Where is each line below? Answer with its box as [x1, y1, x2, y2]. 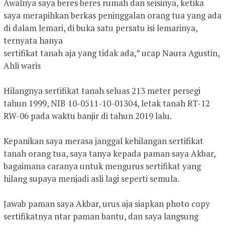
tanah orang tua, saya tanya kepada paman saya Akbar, [4, 147, 215, 159]
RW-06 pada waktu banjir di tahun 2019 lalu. [4, 109, 172, 122]
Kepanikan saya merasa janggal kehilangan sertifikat [4, 135, 203, 147]
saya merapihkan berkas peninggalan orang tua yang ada [4, 9, 221, 21]
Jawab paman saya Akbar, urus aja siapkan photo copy [4, 197, 210, 209]
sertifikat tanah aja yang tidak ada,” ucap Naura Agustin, [4, 47, 219, 59]
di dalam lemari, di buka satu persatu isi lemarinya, [4, 22, 197, 34]
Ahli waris [4, 59, 41, 71]
